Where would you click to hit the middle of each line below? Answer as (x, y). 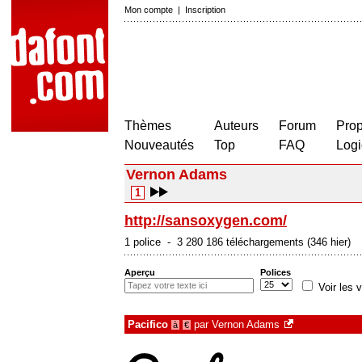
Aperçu (140, 272)
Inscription (205, 10)
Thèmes (148, 126)
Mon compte (149, 10)
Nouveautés (159, 145)
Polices (276, 272)
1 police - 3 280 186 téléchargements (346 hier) (238, 242)
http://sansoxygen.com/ (206, 221)
